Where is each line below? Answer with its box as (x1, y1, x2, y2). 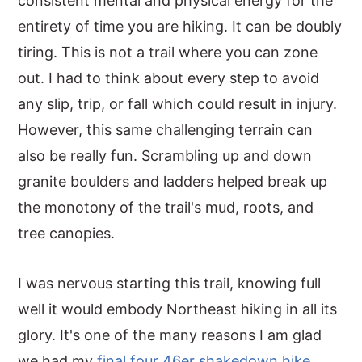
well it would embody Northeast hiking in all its (18, 301, 338, 318)
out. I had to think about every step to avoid (18, 69, 320, 86)
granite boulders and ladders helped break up (18, 173, 328, 190)
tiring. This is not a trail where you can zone (18, 44, 318, 61)
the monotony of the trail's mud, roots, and (18, 199, 314, 216)
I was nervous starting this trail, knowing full (18, 275, 322, 292)
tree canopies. (18, 225, 116, 242)
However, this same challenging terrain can (18, 121, 314, 138)
